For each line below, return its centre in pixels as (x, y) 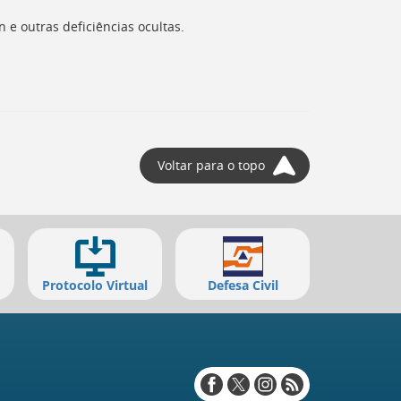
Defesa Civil (243, 285)
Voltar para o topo (211, 165)
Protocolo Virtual (95, 285)
